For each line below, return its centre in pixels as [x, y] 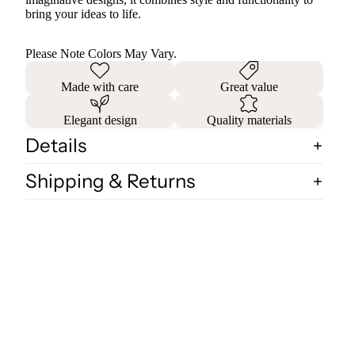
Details [56, 145]
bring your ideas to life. [83, 13]
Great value [249, 86]
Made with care [100, 86]
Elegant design [100, 120]
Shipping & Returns [110, 181]
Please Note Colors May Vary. [101, 53]
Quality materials [249, 120]
